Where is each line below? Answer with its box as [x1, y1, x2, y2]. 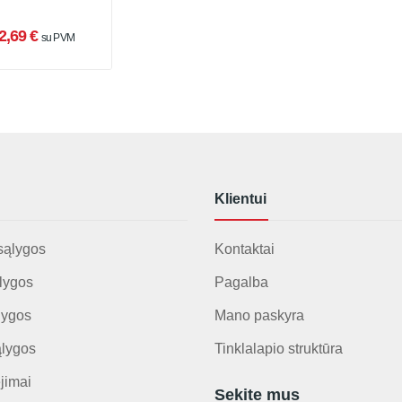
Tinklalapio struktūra [214, 341, 343, 356]
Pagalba [214, 275, 268, 290]
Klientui [214, 191, 267, 206]
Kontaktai [214, 241, 275, 257]
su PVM [41, 31, 74, 44]
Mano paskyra [214, 308, 304, 323]
